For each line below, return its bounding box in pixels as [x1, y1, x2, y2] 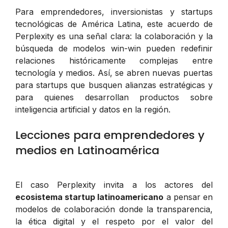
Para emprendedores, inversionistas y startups [15, 6, 213, 17]
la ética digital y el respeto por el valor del [15, 216, 213, 226]
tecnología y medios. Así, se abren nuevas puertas [15, 67, 213, 78]
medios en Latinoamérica [15, 142, 159, 158]
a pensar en [163, 191, 213, 202]
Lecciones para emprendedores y [15, 127, 205, 143]
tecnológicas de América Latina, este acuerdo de [15, 18, 213, 29]
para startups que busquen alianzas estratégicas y [15, 79, 213, 90]
